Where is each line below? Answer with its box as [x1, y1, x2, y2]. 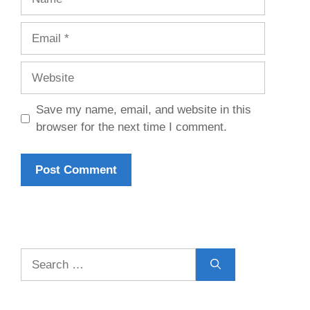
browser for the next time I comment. [35, 120, 227, 134]
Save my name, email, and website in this [35, 103, 251, 117]
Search [20, 249, 57, 263]
